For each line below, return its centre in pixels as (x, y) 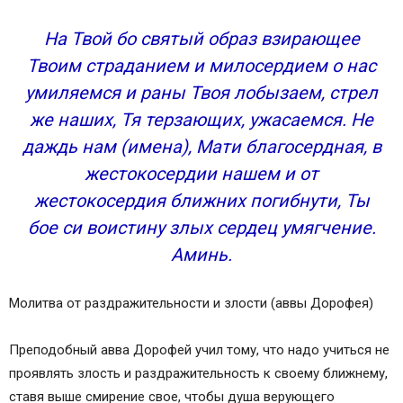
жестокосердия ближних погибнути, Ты (201, 201)
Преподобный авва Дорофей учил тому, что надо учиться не (199, 350)
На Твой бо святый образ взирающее (201, 39)
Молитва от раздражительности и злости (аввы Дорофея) (191, 303)
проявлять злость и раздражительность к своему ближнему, (198, 373)
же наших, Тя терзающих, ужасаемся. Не (201, 120)
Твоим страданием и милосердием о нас (201, 66)
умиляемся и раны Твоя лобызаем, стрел (201, 93)
